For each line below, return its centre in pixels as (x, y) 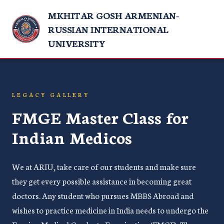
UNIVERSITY (76, 43)
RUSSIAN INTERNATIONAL (108, 29)
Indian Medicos (72, 137)
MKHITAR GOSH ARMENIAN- (113, 15)
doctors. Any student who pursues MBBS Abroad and (103, 195)
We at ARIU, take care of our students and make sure (104, 166)
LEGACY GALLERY (51, 95)
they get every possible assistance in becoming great (102, 181)
